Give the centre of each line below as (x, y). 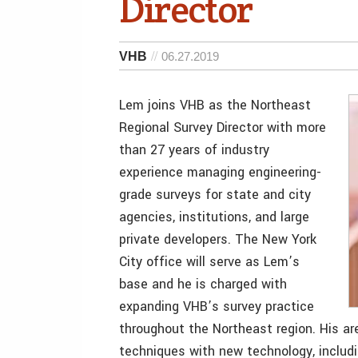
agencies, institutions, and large (214, 217)
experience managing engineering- (220, 172)
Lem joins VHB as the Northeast (215, 105)
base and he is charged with (203, 284)
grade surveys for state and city (215, 195)
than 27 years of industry (194, 150)
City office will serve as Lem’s (209, 262)
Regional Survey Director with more (223, 127)
